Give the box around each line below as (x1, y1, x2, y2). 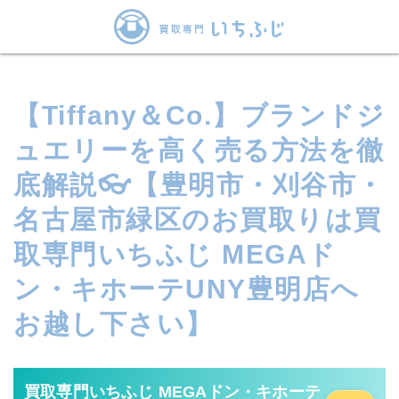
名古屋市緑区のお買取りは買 (13, 205, 382, 234)
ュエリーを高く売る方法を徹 (13, 135, 385, 165)
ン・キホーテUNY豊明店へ (13, 274, 360, 304)
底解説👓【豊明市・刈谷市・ (13, 170, 385, 199)
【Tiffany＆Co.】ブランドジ (13, 101, 385, 130)
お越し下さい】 (13, 309, 214, 338)
